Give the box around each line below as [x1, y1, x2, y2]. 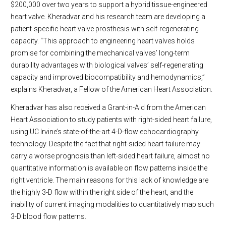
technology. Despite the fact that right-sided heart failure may [11, 140, 200, 148]
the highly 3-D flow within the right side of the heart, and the [11, 188, 193, 196]
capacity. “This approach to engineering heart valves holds [11, 37, 195, 45]
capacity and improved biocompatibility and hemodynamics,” [11, 73, 205, 81]
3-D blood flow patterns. [11, 212, 86, 220]
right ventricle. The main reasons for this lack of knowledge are [11, 176, 208, 184]
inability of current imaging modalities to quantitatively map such [11, 200, 214, 208]
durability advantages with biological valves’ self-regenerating [11, 61, 203, 69]
